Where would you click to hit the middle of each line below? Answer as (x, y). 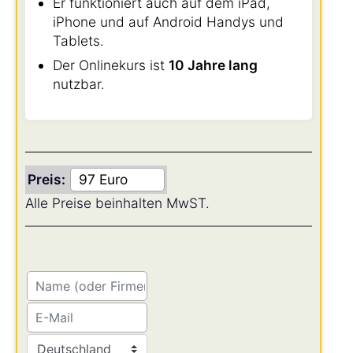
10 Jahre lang (213, 65)
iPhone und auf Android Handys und (168, 22)
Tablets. (78, 41)
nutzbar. (79, 84)
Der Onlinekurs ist (111, 65)
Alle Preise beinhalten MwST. (117, 203)
